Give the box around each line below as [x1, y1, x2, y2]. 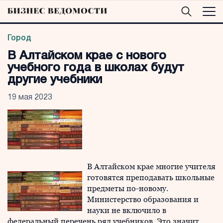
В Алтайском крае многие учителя [87, 162, 216, 171]
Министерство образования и [87, 195, 199, 204]
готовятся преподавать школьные [87, 173, 215, 182]
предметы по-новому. [87, 184, 168, 193]
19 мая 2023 [7, 94, 52, 101]
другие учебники [7, 75, 102, 86]
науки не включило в [87, 206, 166, 215]
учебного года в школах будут [7, 63, 184, 74]
